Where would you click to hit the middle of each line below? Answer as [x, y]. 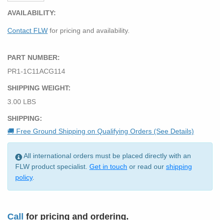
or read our [147, 167]
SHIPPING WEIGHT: [39, 88]
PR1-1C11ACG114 [36, 71]
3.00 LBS [22, 102]
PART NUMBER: [34, 57]
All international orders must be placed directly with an [107, 156]
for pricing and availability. [89, 30]
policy [24, 178]
